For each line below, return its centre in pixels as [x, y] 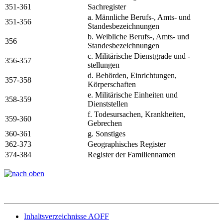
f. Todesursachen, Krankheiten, [137, 114]
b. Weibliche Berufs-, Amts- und [138, 36]
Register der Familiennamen [132, 154]
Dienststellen [108, 104]
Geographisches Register [127, 144]
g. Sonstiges [107, 133]
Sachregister [107, 6]
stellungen [104, 65]
